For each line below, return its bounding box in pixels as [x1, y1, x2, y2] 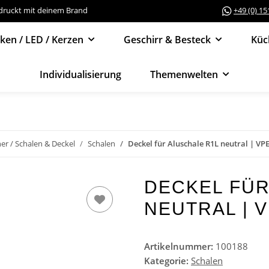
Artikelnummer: [144, 240, 216, 252]
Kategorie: [144, 254, 191, 267]
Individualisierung [40, 67, 121, 81]
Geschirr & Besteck [123, 32, 211, 46]
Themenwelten [150, 67, 218, 81]
